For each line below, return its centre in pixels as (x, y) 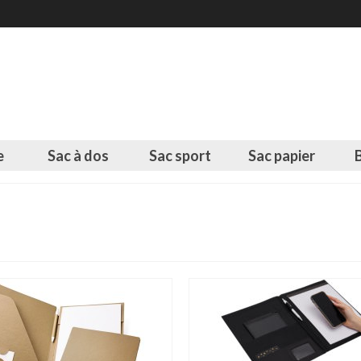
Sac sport (180, 156)
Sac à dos (78, 156)
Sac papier (282, 156)
